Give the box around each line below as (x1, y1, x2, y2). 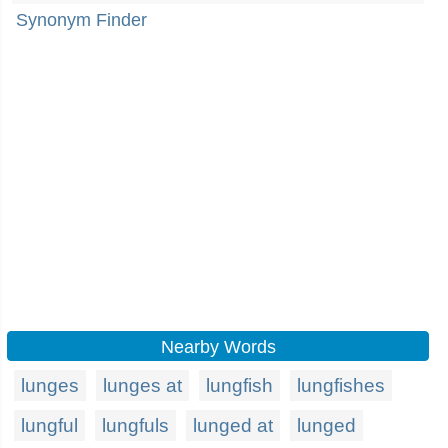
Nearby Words (160, 337, 276, 357)
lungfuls (102, 415, 169, 436)
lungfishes (297, 375, 385, 396)
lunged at (193, 415, 273, 436)
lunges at (103, 375, 182, 396)
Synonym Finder (16, 10, 147, 30)
